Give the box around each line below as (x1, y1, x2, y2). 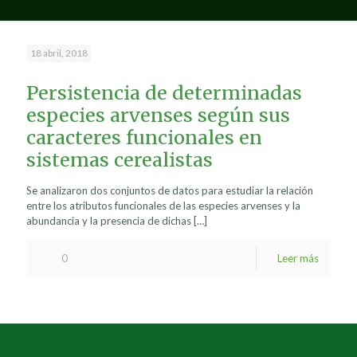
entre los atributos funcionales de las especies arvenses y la (26, 199, 300, 212)
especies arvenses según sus (26, 104, 290, 127)
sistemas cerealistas (26, 148, 213, 171)
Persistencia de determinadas (26, 81, 302, 104)
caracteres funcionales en (26, 126, 262, 149)
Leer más (277, 252, 319, 265)
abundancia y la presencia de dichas (26, 214, 191, 227)
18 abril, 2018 (30, 47, 88, 59)
